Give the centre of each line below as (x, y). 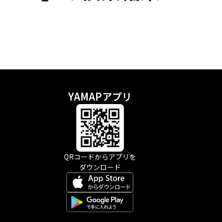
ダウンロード (100, 167)
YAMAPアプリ (100, 96)
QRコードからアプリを (100, 157)
